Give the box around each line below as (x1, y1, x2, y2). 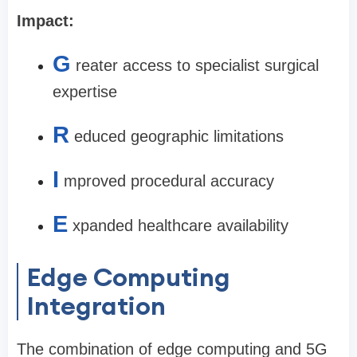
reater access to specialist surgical (76, 57, 319, 74)
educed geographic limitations (74, 127, 284, 145)
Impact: (17, 12, 74, 29)
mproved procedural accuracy (64, 172, 274, 190)
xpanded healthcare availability (73, 217, 288, 234)
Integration (26, 289, 166, 322)
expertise (53, 83, 117, 100)
